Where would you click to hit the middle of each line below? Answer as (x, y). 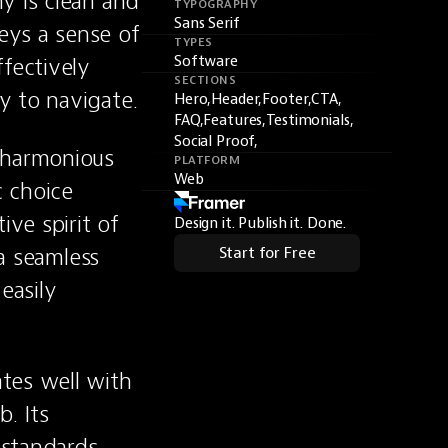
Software (206, 61)
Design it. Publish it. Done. (260, 223)
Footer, (287, 99)
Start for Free (267, 253)
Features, (235, 120)
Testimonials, (310, 120)
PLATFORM (207, 160)
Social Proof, (216, 141)
